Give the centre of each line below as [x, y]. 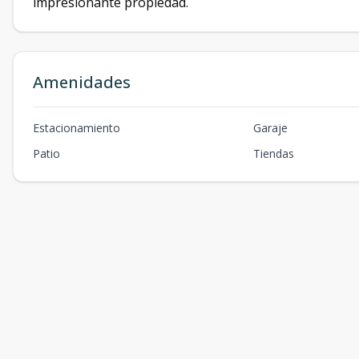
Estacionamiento [77, 128]
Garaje [271, 128]
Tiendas [274, 153]
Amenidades [82, 82]
